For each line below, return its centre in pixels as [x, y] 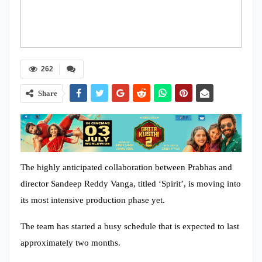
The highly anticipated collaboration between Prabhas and [126, 167]
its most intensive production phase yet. [93, 200]
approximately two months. [70, 242]
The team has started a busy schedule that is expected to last [130, 226]
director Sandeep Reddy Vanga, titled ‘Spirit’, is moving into [131, 183]
